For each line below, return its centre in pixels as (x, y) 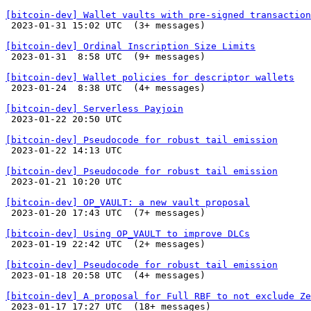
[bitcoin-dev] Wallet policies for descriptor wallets (150, 77)
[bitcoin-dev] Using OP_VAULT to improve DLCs (128, 234)
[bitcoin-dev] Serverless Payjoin (94, 109)
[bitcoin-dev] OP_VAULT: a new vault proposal (128, 202)
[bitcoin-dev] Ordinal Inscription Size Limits (131, 46)
